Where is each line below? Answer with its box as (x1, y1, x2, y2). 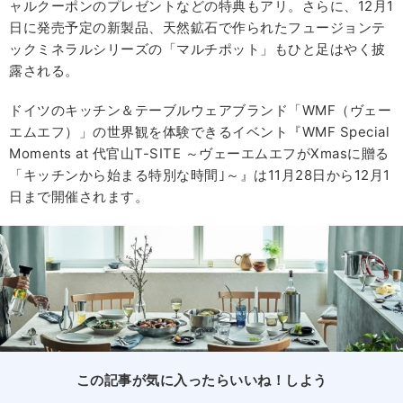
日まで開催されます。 (9, 188, 148, 206)
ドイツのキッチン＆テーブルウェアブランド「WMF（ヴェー (9, 102, 391, 120)
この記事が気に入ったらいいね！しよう (76, 372, 327, 390)
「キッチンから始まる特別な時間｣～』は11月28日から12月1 (9, 166, 390, 184)
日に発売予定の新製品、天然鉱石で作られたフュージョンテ (9, 19, 386, 37)
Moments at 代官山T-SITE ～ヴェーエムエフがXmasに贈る (9, 145, 390, 163)
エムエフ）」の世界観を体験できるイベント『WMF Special (9, 123, 390, 141)
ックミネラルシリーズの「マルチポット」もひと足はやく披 (9, 40, 386, 58)
